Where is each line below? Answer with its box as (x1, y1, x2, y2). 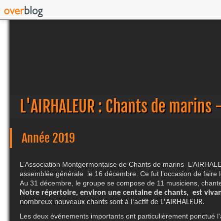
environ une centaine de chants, (80, 189, 190, 197)
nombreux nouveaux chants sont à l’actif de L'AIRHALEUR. (20, 198, 205, 206)
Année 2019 (22, 131, 75, 146)
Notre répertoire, (20, 189, 80, 197)
